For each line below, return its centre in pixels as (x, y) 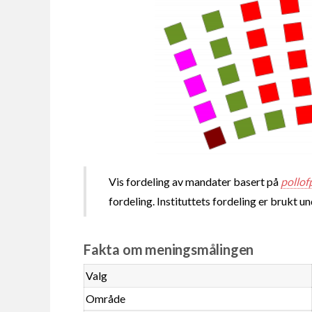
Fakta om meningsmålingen (169, 249)
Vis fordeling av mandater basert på (195, 181)
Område (106, 298)
